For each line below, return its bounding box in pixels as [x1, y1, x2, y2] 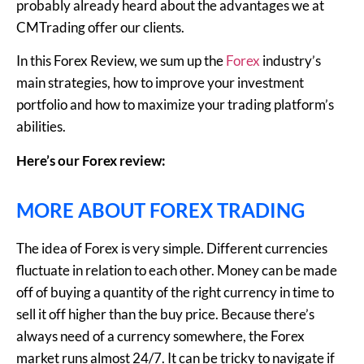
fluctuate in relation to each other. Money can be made [16, 262, 337, 279]
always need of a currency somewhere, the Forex [16, 327, 305, 345]
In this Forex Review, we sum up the [16, 52, 226, 70]
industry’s [260, 52, 321, 70]
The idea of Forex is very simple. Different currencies [16, 240, 327, 258]
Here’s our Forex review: [16, 151, 166, 169]
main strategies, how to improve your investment [16, 74, 304, 92]
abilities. [16, 118, 66, 136]
